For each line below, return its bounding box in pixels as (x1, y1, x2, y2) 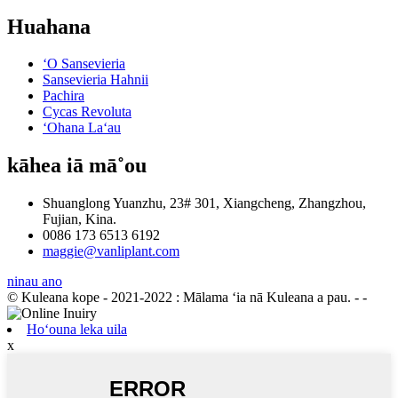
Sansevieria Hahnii (43, 72, 148, 88)
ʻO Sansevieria (43, 56, 125, 72)
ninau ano (7, 274, 62, 290)
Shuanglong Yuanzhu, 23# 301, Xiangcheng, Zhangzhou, (43, 195, 366, 211)
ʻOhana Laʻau (43, 120, 121, 136)
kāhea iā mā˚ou (7, 154, 147, 178)
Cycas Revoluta (43, 104, 131, 120)
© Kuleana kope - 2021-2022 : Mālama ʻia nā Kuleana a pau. (7, 290, 351, 306)
